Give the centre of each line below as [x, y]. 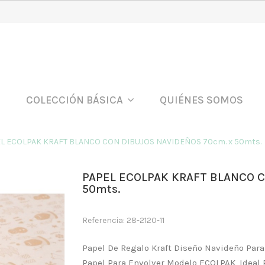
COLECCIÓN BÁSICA [76, 100]
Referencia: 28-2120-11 [123, 220]
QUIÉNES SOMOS [201, 100]
